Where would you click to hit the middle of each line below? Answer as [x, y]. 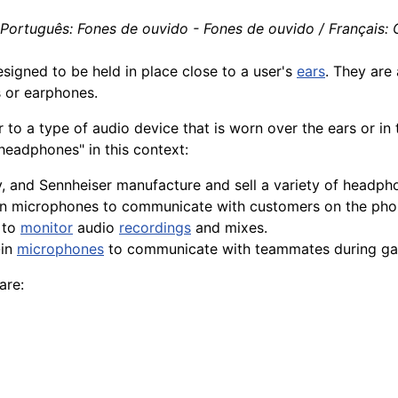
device [156, 128]
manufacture [159, 185]
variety [297, 185]
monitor [47, 228]
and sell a [237, 185]
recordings [155, 228]
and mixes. [229, 228]
